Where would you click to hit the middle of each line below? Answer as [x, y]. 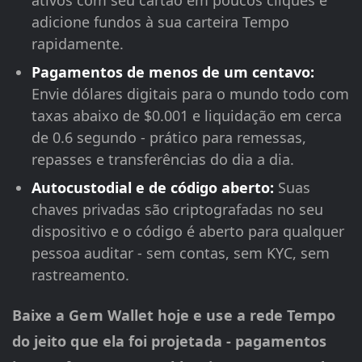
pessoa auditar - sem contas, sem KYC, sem [181, 253]
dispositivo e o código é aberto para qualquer [188, 232]
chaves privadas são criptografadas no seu [177, 210]
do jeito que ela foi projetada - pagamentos [170, 341]
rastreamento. [80, 275]
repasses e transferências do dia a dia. [163, 160]
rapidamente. [78, 44]
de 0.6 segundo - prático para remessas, [169, 138]
